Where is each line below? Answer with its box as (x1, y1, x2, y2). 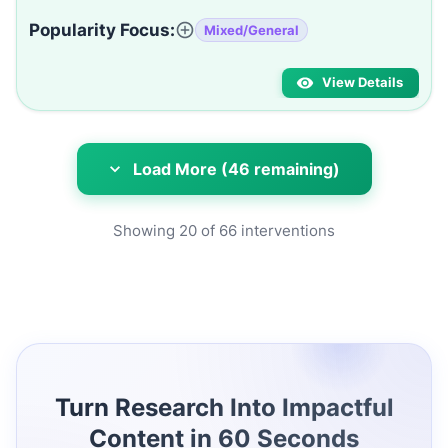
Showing (113, 221, 179, 240)
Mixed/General (204, 21, 299, 38)
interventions (237, 221, 335, 240)
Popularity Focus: (29, 20, 175, 40)
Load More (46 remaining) (132, 159, 340, 179)
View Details (322, 75, 403, 90)
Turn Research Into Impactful (54, 393, 394, 422)
